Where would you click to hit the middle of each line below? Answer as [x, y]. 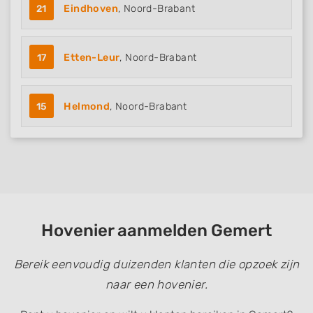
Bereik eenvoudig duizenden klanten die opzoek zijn [156, 264]
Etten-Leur [92, 58]
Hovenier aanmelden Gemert [156, 231]
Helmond [87, 107]
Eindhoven [91, 9]
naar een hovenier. [156, 285]
